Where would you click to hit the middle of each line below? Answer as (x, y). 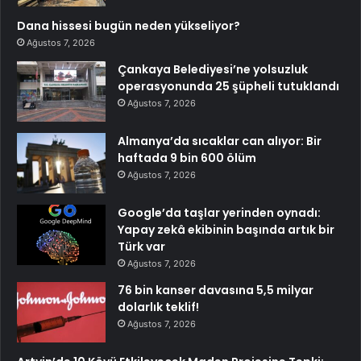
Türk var (141, 246)
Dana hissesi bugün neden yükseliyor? (129, 25)
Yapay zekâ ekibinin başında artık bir (226, 229)
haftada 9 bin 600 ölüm (187, 158)
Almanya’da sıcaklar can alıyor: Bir (220, 141)
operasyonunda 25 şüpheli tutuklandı (228, 86)
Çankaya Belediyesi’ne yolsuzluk (213, 69)
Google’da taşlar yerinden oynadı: (219, 212)
